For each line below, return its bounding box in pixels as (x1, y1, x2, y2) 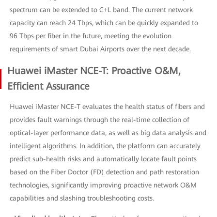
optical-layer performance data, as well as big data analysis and (10, 128, 206, 137)
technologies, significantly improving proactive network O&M (10, 181, 197, 189)
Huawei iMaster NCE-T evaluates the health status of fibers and (10, 102, 205, 110)
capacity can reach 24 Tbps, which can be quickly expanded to (10, 18, 198, 27)
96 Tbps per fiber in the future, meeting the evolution (10, 31, 171, 40)
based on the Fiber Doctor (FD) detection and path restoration (10, 168, 199, 176)
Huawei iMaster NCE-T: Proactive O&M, (7, 64, 181, 77)
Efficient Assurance (7, 80, 90, 92)
